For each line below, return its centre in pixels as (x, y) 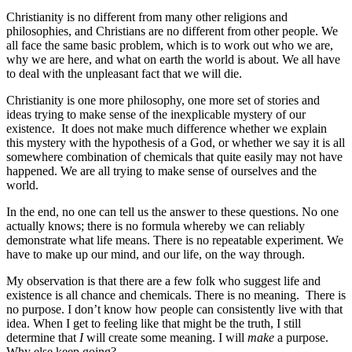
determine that (43, 337)
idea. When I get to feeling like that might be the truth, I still (154, 323)
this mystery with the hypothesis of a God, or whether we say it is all (176, 142)
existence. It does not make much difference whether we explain (167, 128)
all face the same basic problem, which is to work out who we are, (170, 45)
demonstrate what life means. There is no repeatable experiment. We (175, 240)
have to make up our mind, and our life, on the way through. (156, 254)
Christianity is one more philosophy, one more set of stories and (163, 100)
